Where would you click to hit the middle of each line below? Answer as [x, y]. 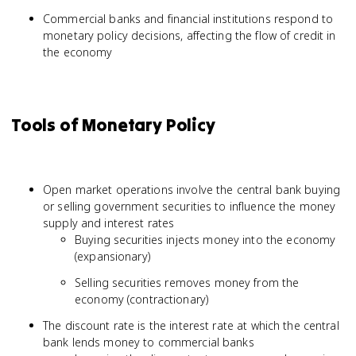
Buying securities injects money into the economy [205, 240]
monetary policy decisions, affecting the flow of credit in [190, 35]
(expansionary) [112, 256]
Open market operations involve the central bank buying [192, 190]
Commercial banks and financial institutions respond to [188, 19]
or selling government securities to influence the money [190, 206]
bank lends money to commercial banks [149, 342]
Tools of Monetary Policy [113, 125]
